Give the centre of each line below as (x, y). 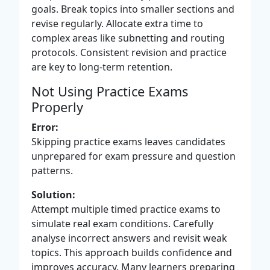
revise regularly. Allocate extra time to (117, 23)
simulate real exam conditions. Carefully (122, 223)
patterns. (52, 170)
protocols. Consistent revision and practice (129, 52)
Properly (57, 107)
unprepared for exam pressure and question (133, 156)
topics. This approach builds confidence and (132, 252)
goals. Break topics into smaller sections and (133, 9)
